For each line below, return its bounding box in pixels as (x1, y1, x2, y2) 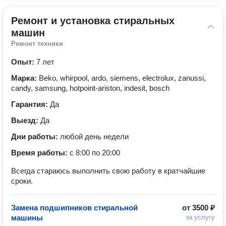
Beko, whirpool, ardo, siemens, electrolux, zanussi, (39, 74, 206, 82)
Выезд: (11, 116, 40, 125)
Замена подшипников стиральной (11, 203, 138, 212)
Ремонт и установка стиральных (11, 15, 175, 26)
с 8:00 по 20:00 (70, 148, 120, 157)
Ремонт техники (11, 40, 63, 47)
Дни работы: (11, 132, 60, 141)
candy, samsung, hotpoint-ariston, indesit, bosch (11, 84, 169, 92)
